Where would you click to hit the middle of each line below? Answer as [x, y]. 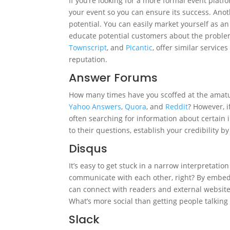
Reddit [177, 107]
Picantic [139, 48]
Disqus [88, 149]
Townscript [88, 48]
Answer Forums [113, 78]
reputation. [88, 60]
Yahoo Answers [95, 107]
